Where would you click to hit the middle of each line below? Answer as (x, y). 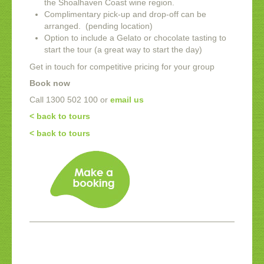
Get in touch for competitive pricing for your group (122, 67)
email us (127, 100)
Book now (50, 83)
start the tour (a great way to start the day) (123, 50)
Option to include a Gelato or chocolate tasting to (135, 38)
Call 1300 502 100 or (70, 100)
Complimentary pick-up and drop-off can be (125, 14)
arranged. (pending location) (98, 26)
